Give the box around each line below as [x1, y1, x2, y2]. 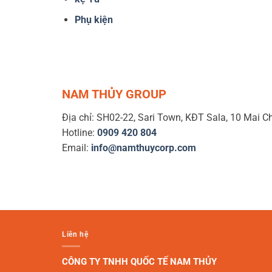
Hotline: [62, 126, 97, 138]
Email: [62, 141, 91, 154]
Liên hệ [62, 229, 89, 239]
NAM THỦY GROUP [62, 86, 166, 101]
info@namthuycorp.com [91, 141, 196, 154]
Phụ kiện [74, 14, 113, 26]
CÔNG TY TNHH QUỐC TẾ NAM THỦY [61, 256, 217, 267]
